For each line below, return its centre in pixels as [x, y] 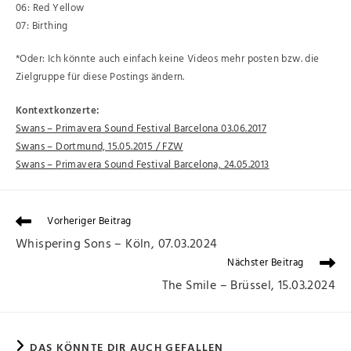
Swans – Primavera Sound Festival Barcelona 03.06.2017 [141, 128]
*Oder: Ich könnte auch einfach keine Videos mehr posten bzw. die [168, 59]
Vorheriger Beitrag [89, 221]
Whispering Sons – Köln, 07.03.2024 [117, 244]
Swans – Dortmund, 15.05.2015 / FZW [100, 147]
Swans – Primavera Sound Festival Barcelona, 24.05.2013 [143, 165]
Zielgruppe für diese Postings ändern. [100, 77]
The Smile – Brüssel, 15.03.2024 [248, 286]
